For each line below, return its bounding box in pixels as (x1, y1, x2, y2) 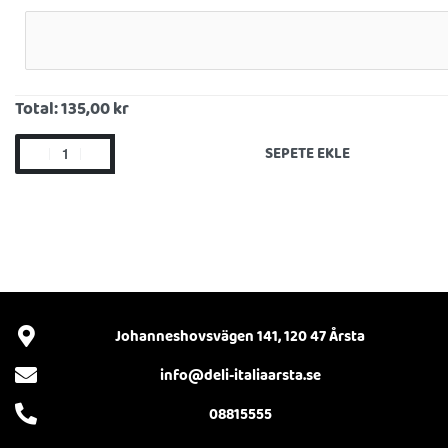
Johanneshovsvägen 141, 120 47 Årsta (115, 324, 365, 349)
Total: (15, 96, 61, 123)
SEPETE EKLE (265, 141, 350, 166)
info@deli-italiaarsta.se (159, 363, 321, 388)
